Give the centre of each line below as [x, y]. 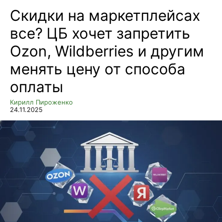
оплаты [37, 87]
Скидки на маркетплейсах [105, 16]
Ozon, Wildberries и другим [107, 51]
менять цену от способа [98, 69]
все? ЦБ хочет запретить [100, 33]
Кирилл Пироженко [41, 102]
